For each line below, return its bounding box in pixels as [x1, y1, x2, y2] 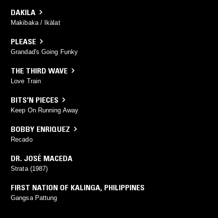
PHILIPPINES [104, 182, 145, 192]
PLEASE [11, 36, 36, 46]
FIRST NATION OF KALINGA [11, 182, 100, 192]
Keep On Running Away [11, 106, 78, 114]
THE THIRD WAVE [11, 65, 68, 75]
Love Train [11, 77, 41, 85]
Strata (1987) [11, 164, 48, 172]
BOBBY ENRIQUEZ [11, 124, 70, 134]
